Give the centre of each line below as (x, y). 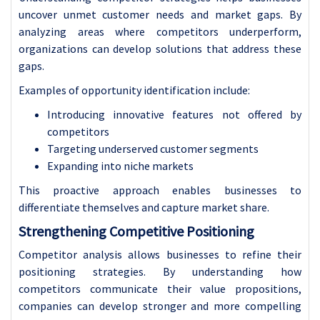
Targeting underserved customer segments (153, 148)
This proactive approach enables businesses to (160, 190)
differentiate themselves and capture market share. (144, 207)
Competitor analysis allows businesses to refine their (160, 254)
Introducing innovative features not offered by (174, 114)
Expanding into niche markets (120, 165)
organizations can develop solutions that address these (160, 48)
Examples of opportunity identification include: (134, 90)
